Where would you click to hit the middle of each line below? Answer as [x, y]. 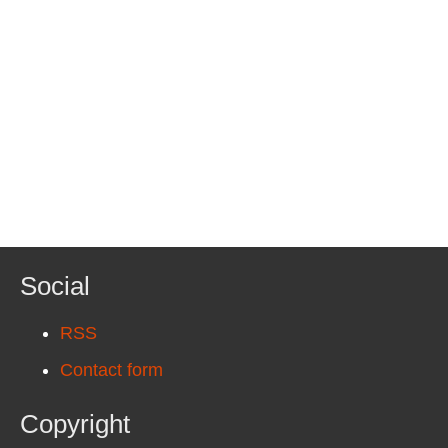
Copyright [75, 424]
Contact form [111, 370]
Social [55, 286]
